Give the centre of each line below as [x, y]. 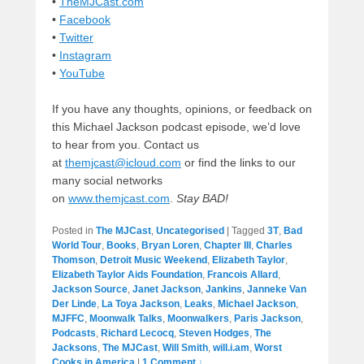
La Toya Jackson [141, 304]
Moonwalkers [198, 319]
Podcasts [74, 334]
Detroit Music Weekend [154, 260]
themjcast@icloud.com [123, 163]
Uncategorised [190, 231]
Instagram [85, 56]
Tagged [248, 231]
